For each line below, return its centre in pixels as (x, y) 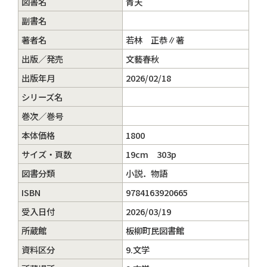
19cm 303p (151, 154)
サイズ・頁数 (46, 154)
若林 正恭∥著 (155, 40)
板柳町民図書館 (155, 230)
